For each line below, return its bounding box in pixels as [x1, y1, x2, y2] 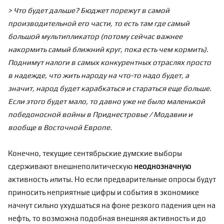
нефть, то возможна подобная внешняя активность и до [8, 214, 206, 222]
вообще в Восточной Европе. [8, 123, 112, 131]
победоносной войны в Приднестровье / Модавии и [8, 110, 192, 118]
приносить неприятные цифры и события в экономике [8, 188, 199, 196]
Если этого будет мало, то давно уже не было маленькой [8, 97, 205, 105]
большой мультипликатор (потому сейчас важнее [8, 32, 182, 40]
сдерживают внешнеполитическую [8, 162, 134, 170]
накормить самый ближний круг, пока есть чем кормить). [8, 45, 208, 53]
